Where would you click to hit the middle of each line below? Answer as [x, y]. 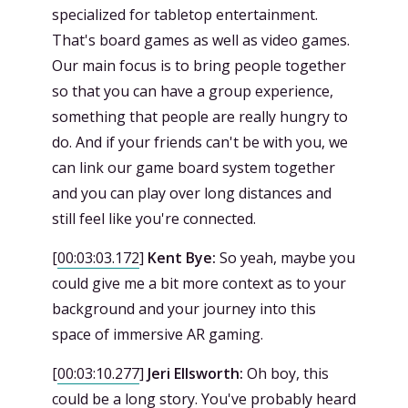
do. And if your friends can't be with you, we [200, 142]
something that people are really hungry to [200, 117]
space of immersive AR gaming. [158, 334]
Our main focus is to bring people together [199, 66]
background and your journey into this [184, 309]
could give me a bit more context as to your [199, 283]
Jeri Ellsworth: [195, 373]
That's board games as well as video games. [201, 40]
